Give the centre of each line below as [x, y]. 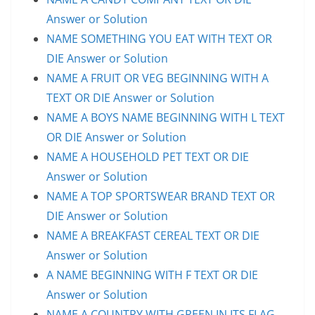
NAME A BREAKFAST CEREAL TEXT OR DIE [153, 235]
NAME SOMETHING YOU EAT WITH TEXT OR [159, 38]
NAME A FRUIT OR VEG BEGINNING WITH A [157, 78]
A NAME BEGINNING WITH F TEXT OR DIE [152, 275]
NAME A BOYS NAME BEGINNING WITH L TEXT [166, 117]
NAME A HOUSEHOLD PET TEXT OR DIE [148, 156]
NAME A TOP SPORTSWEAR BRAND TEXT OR [161, 196]
